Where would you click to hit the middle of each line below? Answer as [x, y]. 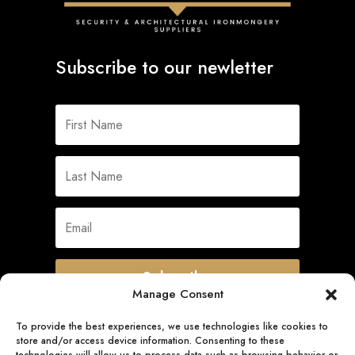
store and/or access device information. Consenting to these [150, 341]
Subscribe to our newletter [164, 68]
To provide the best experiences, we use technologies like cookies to [172, 326]
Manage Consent [177, 294]
